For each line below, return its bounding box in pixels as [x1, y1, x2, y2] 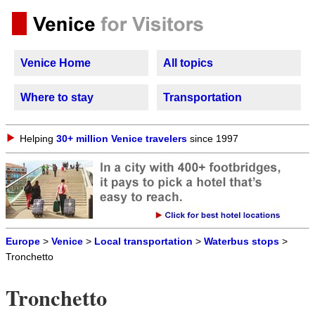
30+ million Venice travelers [56, 133, 187, 144]
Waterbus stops [204, 236, 279, 247]
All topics [163, 57, 213, 69]
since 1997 [187, 133, 238, 144]
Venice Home [20, 57, 91, 69]
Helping [20, 133, 56, 144]
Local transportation [94, 236, 193, 247]
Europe [6, 236, 40, 247]
